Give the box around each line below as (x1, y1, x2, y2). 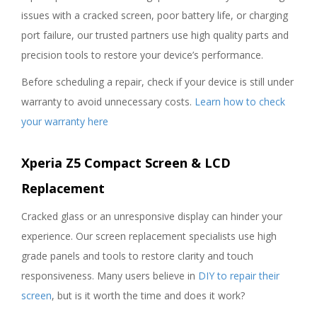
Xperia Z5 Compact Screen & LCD (21, 154, 231, 171)
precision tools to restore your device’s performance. (21, 48, 263, 62)
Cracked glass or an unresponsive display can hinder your (21, 209, 282, 223)
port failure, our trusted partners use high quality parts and (21, 28, 289, 42)
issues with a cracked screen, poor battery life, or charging (21, 8, 288, 22)
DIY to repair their (198, 269, 279, 282)
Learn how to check (195, 95, 285, 108)
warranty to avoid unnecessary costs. (21, 95, 195, 108)
